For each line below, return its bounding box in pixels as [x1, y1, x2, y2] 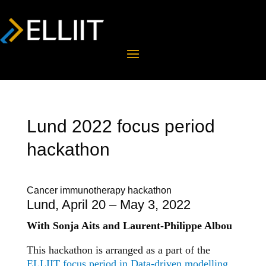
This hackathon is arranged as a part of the [26, 244, 210, 256]
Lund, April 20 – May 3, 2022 [26, 197, 191, 213]
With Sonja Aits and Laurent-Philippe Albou [26, 220, 232, 232]
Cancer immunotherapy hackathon [26, 185, 172, 196]
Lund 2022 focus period [26, 116, 215, 137]
